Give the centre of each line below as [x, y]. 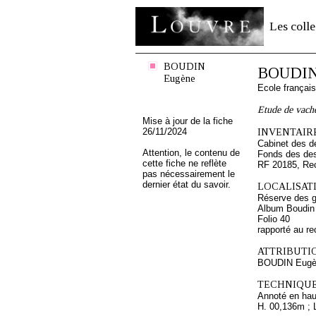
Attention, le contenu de [191, 153]
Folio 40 [274, 219]
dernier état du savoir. [187, 184]
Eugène [180, 78]
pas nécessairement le [189, 174]
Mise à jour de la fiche [188, 121]
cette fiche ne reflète [184, 163]
